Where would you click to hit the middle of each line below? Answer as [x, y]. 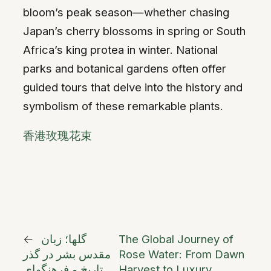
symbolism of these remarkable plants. [123, 106]
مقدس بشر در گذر [67, 254]
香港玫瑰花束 [57, 136]
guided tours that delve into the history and [133, 87]
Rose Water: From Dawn [181, 254]
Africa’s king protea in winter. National [120, 49]
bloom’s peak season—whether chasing [126, 12]
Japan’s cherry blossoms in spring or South [134, 31]
